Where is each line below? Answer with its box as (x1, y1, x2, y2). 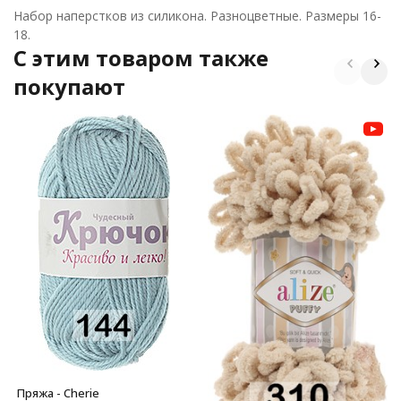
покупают (13, 72, 125, 101)
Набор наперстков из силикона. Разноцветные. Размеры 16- (13, 7, 381, 24)
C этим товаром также (13, 43, 269, 73)
